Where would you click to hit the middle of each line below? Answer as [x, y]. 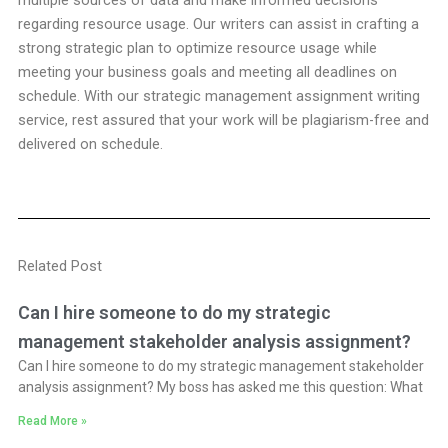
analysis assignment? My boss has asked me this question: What [220, 386]
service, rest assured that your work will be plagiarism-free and [223, 120]
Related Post [59, 265]
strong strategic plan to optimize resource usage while [197, 48]
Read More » [52, 420]
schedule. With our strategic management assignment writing [218, 96]
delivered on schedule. [90, 144]
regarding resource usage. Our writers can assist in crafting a [218, 24]
